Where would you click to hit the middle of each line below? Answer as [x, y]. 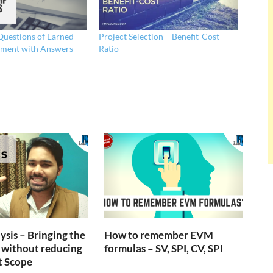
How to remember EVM [159, 235]
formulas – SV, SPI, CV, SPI [164, 249]
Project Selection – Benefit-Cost [159, 36]
